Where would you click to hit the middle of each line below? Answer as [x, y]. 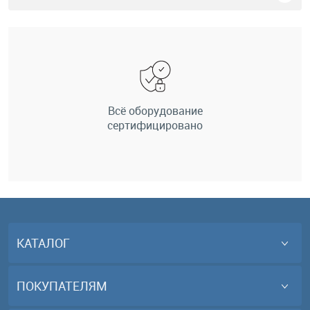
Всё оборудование [155, 111]
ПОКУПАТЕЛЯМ [62, 286]
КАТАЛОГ [43, 243]
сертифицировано [155, 125]
